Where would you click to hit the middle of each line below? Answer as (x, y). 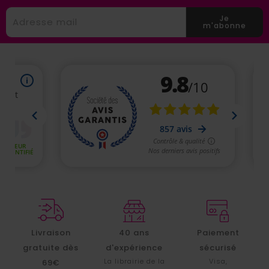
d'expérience (134, 248)
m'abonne (224, 25)
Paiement (218, 233)
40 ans (134, 233)
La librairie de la (134, 261)
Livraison (51, 233)
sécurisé (218, 248)
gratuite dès (51, 248)
